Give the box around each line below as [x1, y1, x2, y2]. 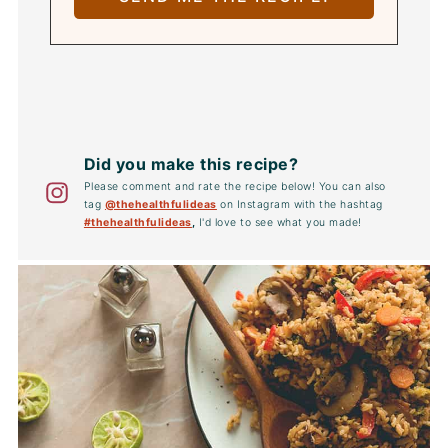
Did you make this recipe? [83, 153, 299, 174]
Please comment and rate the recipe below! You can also [83, 179, 386, 193]
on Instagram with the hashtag [216, 197, 383, 211]
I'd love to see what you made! [195, 215, 362, 229]
